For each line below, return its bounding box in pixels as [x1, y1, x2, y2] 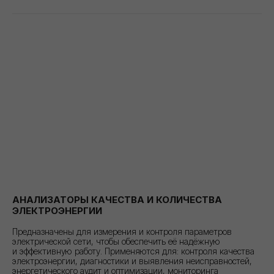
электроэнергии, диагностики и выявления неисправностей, [12, 255, 252, 266]
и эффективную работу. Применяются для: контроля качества [12, 245, 254, 256]
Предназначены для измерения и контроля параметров [12, 226, 232, 237]
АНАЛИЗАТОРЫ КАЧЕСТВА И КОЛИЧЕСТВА [12, 193, 222, 206]
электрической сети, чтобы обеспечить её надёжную [12, 235, 220, 246]
